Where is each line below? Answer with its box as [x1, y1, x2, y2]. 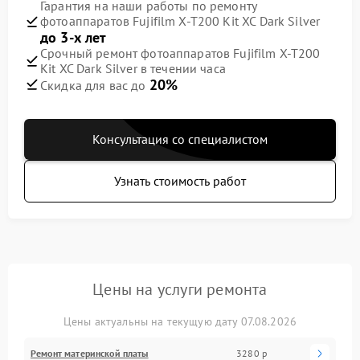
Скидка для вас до [40, 76, 149, 93]
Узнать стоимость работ [114, 172, 246, 189]
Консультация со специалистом [92, 130, 268, 147]
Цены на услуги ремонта [92, 278, 268, 300]
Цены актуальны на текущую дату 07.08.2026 [63, 313, 297, 329]
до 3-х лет [40, 27, 107, 47]
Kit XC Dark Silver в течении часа [40, 59, 226, 76]
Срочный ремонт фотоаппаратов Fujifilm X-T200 [40, 44, 321, 61]
